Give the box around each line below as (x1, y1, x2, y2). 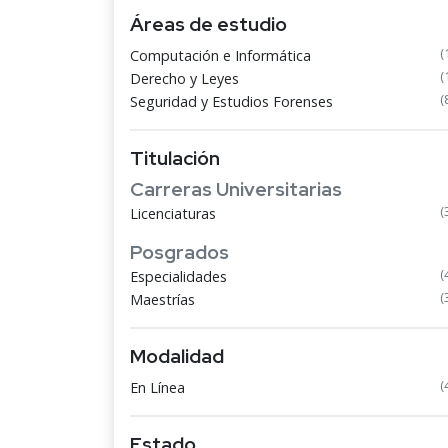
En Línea (130, 378, 185, 397)
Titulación (130, 145, 220, 171)
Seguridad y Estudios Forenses (130, 92, 333, 111)
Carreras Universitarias (130, 176, 342, 202)
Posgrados (130, 239, 229, 265)
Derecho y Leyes (130, 69, 239, 88)
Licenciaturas (130, 204, 216, 223)
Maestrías (130, 290, 195, 309)
